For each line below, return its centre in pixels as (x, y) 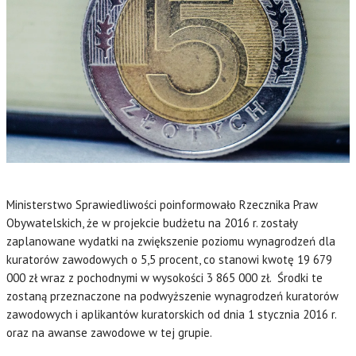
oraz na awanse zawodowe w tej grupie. (109, 332)
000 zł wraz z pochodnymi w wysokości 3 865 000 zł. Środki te (164, 277)
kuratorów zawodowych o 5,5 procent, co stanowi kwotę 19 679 (169, 259)
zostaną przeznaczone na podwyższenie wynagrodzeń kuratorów (172, 296)
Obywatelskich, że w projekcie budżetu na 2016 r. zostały (152, 222)
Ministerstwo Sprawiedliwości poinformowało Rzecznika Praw (162, 204)
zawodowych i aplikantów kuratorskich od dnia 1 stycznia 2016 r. (171, 314)
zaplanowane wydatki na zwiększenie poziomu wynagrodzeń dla (171, 241)
